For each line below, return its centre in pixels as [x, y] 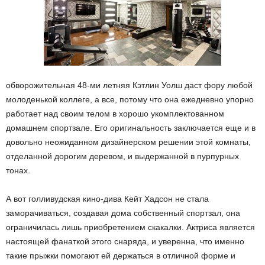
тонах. [18, 170]
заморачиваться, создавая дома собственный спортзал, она [123, 213]
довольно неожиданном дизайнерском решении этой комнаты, [128, 142]
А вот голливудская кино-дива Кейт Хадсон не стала [107, 199]
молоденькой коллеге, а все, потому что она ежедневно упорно [130, 99]
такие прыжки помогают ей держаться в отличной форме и [121, 256]
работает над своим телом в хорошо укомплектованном [115, 114]
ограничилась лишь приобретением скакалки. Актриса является [130, 227]
